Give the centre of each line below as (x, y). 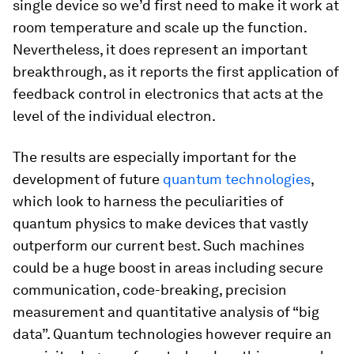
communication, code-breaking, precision (150, 290)
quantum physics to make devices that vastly (160, 224)
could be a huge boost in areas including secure (168, 268)
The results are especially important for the (154, 157)
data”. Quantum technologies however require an (172, 334)
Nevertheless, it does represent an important (160, 50)
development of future (88, 179)
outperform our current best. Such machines (158, 246)
